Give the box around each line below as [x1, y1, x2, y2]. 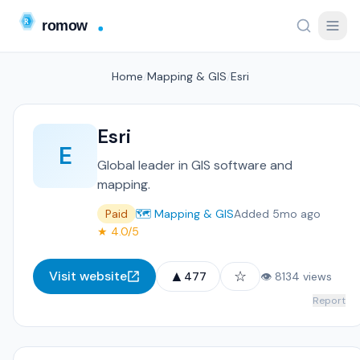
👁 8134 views [260, 269, 332, 284]
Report [313, 294, 346, 307]
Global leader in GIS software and [97, 157, 292, 174]
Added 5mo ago [234, 207, 321, 221]
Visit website [49, 268, 127, 284]
